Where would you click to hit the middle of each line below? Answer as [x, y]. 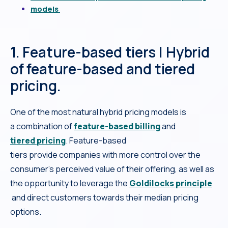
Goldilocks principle [171, 183]
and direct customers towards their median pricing [104, 197]
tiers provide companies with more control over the [105, 154]
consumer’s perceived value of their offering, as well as [112, 169]
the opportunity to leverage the [70, 183]
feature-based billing [117, 126]
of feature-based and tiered [103, 68]
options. [26, 211]
